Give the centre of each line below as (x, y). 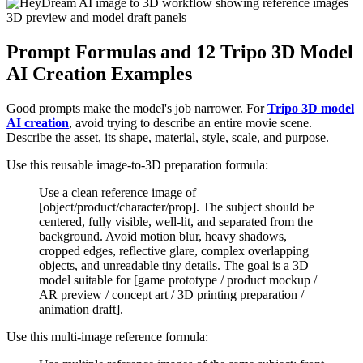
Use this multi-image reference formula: (107, 337)
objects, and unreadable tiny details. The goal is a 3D (174, 266)
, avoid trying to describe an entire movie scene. (190, 123)
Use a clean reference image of (117, 193)
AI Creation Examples (99, 74)
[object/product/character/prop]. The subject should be (177, 207)
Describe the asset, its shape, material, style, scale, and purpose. (168, 138)
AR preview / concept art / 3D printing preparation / (171, 295)
